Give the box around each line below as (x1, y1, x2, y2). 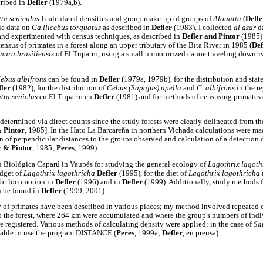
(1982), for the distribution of (12, 83, 107, 92)
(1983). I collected (174, 23, 234, 32)
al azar (234, 23, 258, 32)
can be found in (46, 75, 99, 83)
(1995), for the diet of (119, 168, 188, 177)
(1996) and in (77, 177, 122, 186)
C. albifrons (197, 83, 237, 92)
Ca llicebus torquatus (32, 23, 103, 32)
